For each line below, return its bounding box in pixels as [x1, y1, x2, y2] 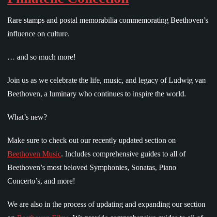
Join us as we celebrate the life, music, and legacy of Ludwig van [7, 76, 206, 84]
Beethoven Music [7, 149, 61, 158]
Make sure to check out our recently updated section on [7, 136, 176, 144]
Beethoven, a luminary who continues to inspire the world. [7, 89, 186, 98]
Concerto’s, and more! [7, 176, 75, 185]
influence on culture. [7, 29, 70, 38]
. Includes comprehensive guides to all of [61, 149, 186, 158]
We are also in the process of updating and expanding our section [7, 200, 205, 208]
